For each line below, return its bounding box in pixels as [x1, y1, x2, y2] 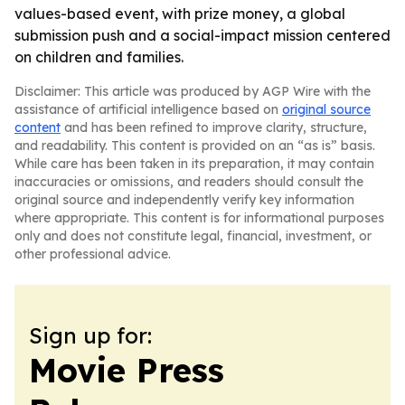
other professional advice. [14, 246, 171, 262]
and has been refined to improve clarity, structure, [61, 119, 367, 136]
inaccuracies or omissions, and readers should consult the [14, 174, 363, 190]
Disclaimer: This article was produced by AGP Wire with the [14, 83, 371, 99]
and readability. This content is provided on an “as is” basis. [14, 137, 375, 154]
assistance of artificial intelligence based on [14, 101, 282, 118]
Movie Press [29, 350, 224, 391]
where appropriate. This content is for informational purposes [14, 210, 384, 226]
